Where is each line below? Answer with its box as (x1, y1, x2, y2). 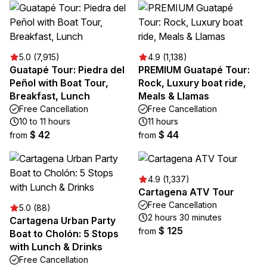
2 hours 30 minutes (148, 212, 222, 222)
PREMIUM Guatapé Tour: (138, 64, 250, 76)
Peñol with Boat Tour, (10, 77, 108, 89)
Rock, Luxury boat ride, (138, 77, 246, 89)
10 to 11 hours (19, 116, 70, 126)
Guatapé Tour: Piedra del (10, 64, 125, 76)
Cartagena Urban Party (10, 215, 116, 226)
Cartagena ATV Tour (138, 186, 234, 198)
